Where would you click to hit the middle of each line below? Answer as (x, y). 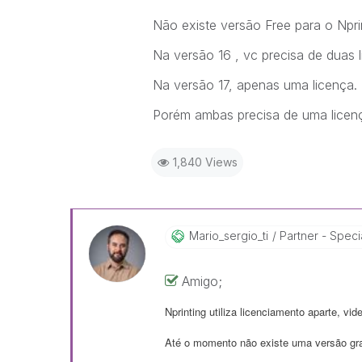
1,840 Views (205, 162)
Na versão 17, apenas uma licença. (255, 85)
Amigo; (202, 281)
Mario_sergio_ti (228, 236)
